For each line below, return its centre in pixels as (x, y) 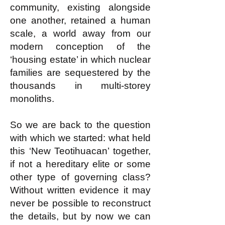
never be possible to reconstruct (80, 203)
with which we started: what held (80, 138)
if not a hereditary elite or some (80, 164)
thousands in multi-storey (80, 86)
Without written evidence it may (80, 190)
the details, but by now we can (80, 216)
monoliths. (32, 99)
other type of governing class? (80, 177)
